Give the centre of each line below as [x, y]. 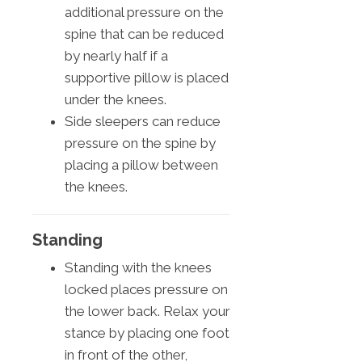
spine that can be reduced [144, 34]
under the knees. [116, 99]
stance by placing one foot [147, 333]
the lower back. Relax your [147, 311]
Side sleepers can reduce [143, 121]
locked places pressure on [146, 289]
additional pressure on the [144, 12]
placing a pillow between [141, 164]
